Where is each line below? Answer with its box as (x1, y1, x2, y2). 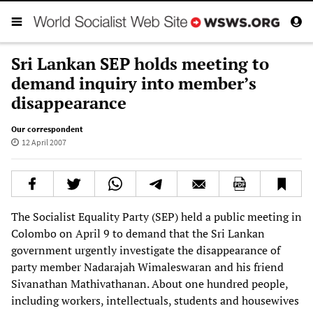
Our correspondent (11, 123, 83, 134)
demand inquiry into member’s (11, 71, 256, 94)
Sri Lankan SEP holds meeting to (11, 52, 269, 75)
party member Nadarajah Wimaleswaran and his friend (11, 259, 284, 275)
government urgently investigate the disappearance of (11, 242, 280, 258)
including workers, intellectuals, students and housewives (11, 292, 299, 308)
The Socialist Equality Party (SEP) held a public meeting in (11, 208, 302, 224)
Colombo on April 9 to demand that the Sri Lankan (11, 225, 265, 241)
